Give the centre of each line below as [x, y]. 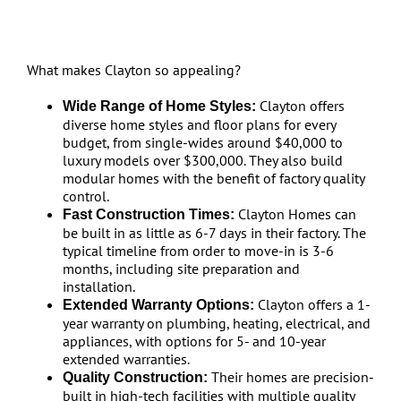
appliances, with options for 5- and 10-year [194, 341]
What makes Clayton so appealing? [133, 70]
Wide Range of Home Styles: [159, 106]
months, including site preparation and [181, 269]
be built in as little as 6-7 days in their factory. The [214, 233]
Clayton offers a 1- [312, 304]
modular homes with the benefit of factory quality [213, 178]
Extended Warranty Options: [158, 305]
